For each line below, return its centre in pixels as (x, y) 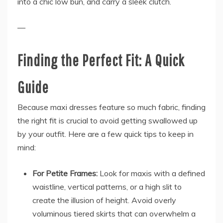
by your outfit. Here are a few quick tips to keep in (106, 134)
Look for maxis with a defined (151, 173)
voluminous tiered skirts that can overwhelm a (114, 214)
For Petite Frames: (65, 173)
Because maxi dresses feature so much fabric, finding (111, 107)
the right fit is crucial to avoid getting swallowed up (108, 121)
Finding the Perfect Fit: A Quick (101, 60)
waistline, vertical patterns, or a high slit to (107, 187)
